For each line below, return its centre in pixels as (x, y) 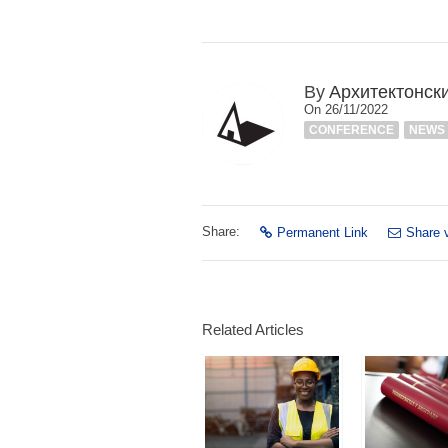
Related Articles (253, 329)
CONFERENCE (351, 129)
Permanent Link (322, 232)
